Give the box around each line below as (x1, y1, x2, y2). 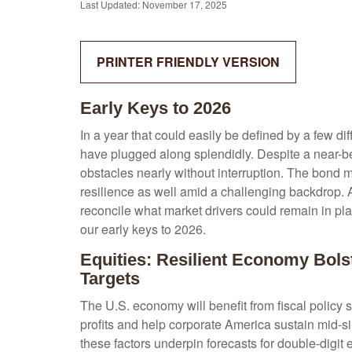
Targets (80, 269, 140, 288)
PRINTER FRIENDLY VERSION (97, 53, 280, 71)
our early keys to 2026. (80, 220, 206, 238)
